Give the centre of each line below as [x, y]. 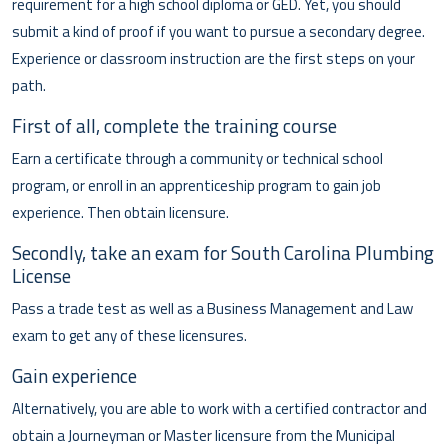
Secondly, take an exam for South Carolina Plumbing [223, 252]
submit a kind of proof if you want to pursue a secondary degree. [218, 31]
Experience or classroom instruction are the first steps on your [213, 58]
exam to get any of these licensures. [129, 335]
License [41, 275]
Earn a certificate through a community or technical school [197, 158]
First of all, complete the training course [174, 125]
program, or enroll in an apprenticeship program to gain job [196, 185]
